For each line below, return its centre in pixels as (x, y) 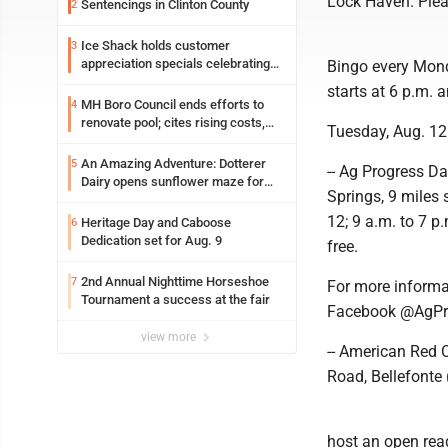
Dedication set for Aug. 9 (151, 240)
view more (170, 337)
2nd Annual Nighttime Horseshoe (175, 281)
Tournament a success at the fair (211, 299)
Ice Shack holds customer (155, 45)
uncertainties (118, 140)
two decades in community (157, 81)
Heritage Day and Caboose (156, 222)
